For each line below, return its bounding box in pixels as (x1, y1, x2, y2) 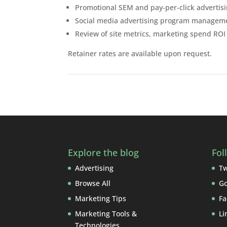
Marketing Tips (75, 194, 127, 204)
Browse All (75, 178, 111, 188)
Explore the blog (68, 146, 139, 159)
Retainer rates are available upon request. (68, 48, 212, 58)
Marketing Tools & (75, 209, 137, 219)
